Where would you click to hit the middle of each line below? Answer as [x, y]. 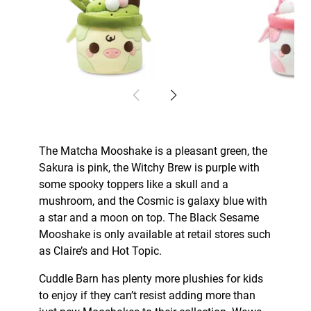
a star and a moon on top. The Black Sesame [149, 218]
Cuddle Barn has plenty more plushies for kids [151, 279]
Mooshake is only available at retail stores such [155, 235]
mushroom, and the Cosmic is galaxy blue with [153, 201]
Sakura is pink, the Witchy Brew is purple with [149, 168]
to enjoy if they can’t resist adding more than [147, 296]
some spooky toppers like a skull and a [134, 185]
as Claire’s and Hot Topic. [102, 251]
